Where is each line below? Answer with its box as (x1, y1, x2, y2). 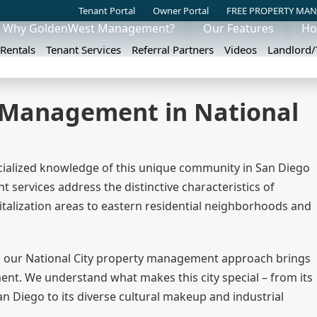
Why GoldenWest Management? (2, 21, 175, 36)
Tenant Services (46, 42, 122, 57)
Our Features (202, 21, 274, 36)
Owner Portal (153, 4, 209, 17)
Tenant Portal (79, 4, 136, 17)
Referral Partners (132, 42, 214, 57)
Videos (224, 42, 258, 57)
